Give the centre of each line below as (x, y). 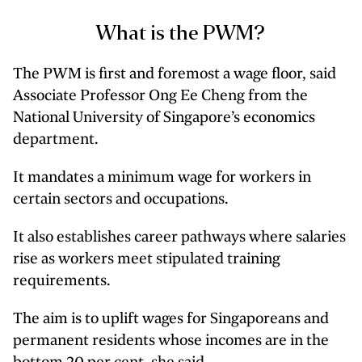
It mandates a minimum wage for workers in (162, 178)
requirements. (62, 281)
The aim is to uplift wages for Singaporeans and (171, 319)
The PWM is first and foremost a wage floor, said (175, 74)
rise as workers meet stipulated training (147, 259)
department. (56, 140)
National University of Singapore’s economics (164, 118)
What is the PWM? (181, 34)
